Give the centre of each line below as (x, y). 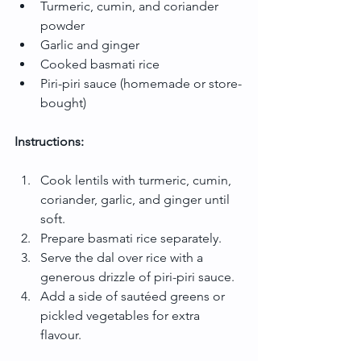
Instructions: (49, 141)
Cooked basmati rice (100, 64)
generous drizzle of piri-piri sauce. (137, 276)
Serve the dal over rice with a (123, 257)
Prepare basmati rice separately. (131, 238)
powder (62, 25)
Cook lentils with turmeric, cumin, (137, 180)
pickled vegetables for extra (122, 315)
